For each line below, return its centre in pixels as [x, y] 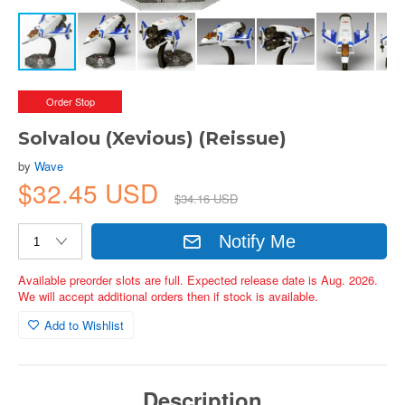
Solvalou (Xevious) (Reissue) [152, 138]
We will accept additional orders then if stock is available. [168, 296]
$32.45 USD [92, 193]
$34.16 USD [206, 198]
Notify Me [258, 241]
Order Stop [70, 101]
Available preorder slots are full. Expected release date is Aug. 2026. [198, 280]
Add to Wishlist [84, 325]
